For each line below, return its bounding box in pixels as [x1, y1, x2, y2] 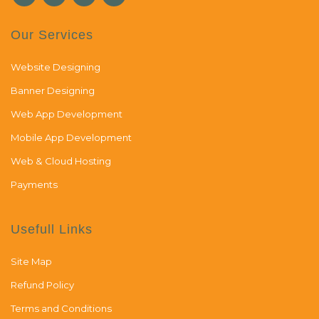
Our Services [11, 28, 93, 43]
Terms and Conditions [11, 302, 112, 314]
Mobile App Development [11, 132, 132, 144]
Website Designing [11, 61, 100, 73]
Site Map [11, 255, 52, 267]
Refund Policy [11, 278, 74, 291]
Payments [11, 179, 58, 191]
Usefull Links [11, 221, 93, 236]
